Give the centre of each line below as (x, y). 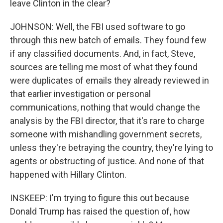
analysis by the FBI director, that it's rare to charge (107, 121)
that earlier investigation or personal (80, 94)
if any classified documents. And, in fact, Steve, (103, 54)
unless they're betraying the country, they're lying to (111, 148)
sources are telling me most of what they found (104, 67)
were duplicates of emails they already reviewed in (110, 80)
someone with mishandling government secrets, (106, 134)
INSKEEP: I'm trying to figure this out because (100, 198)
